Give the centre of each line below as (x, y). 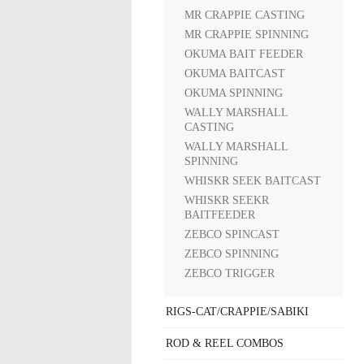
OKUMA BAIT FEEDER (244, 54)
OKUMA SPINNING (234, 93)
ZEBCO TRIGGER (230, 273)
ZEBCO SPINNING (232, 254)
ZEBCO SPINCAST (232, 234)
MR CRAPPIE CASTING (245, 15)
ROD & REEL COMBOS (225, 343)
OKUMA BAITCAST (235, 74)
